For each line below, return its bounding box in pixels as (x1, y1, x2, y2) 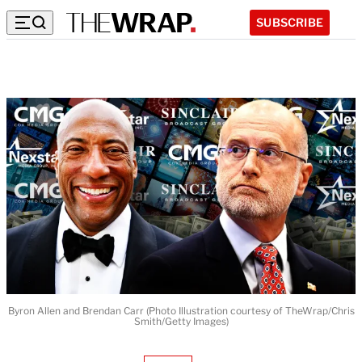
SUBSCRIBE (256, 15, 323, 29)
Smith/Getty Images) (133, 315, 229, 327)
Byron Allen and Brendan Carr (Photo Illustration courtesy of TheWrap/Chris (7, 305, 355, 317)
